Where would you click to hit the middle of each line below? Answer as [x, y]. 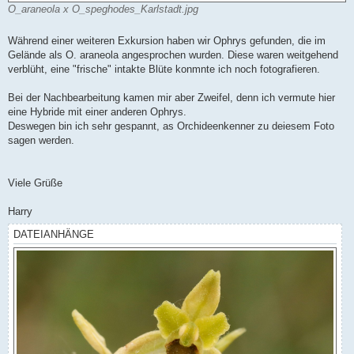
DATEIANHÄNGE [54, 235]
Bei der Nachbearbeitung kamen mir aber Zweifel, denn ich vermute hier [171, 98]
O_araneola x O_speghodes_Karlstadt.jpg [103, 9]
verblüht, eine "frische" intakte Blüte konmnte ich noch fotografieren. [164, 70]
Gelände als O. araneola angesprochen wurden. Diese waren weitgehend [173, 55]
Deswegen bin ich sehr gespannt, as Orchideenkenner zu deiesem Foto [171, 126]
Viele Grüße [35, 183]
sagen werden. [41, 141]
